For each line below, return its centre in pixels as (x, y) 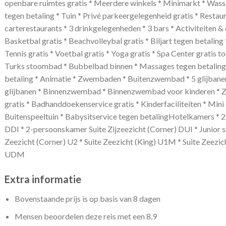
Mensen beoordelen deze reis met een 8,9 (86, 216)
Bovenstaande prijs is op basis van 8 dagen (88, 199)
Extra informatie (43, 179)
